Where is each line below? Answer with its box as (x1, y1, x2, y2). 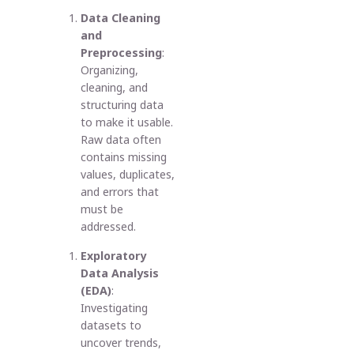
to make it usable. (81, 115, 174, 130)
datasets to (81, 317, 142, 333)
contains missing (81, 149, 168, 165)
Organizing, (81, 62, 139, 78)
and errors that (81, 184, 160, 200)
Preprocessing (81, 45, 163, 61)
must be (81, 201, 124, 217)
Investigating (81, 299, 149, 315)
